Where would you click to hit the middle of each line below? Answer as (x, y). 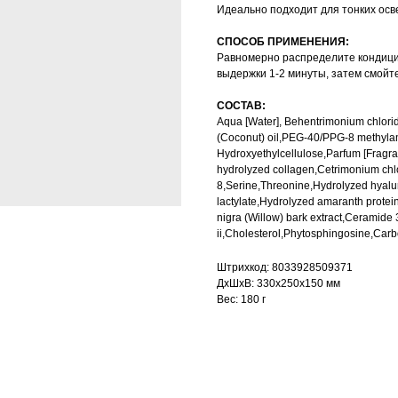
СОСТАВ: (241, 106)
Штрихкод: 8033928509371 (285, 268)
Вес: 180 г (241, 300)
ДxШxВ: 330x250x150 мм (279, 284)
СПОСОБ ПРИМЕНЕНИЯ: (283, 42)
